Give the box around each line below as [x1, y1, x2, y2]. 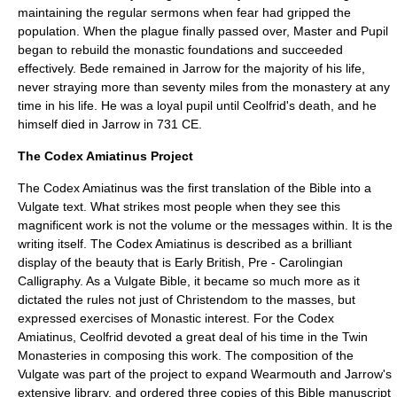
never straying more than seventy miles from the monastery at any [18, 80, 390, 94]
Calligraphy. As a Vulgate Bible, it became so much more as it [18, 274, 360, 288]
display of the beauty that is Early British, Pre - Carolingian [18, 255, 343, 269]
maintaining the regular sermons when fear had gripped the [18, 5, 351, 19]
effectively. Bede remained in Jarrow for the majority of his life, [18, 61, 365, 75]
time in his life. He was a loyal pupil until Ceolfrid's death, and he [18, 98, 377, 113]
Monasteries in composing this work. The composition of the [18, 348, 354, 362]
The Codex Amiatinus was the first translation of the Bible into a [18, 181, 371, 195]
